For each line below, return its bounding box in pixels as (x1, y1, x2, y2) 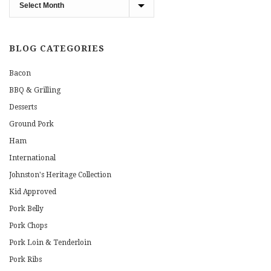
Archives (8, 11, 38, 21)
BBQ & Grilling (9, 86, 60, 95)
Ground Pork (9, 120, 54, 129)
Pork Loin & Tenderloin (9, 238, 91, 247)
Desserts (9, 103, 37, 112)
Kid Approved (9, 188, 56, 197)
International (9, 154, 56, 163)
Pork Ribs (9, 255, 42, 264)
